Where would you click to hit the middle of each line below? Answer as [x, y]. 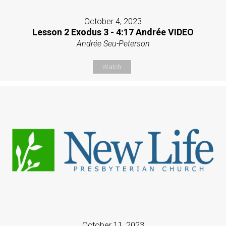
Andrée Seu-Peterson [113, 44]
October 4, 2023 [113, 22]
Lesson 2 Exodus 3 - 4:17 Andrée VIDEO [113, 32]
